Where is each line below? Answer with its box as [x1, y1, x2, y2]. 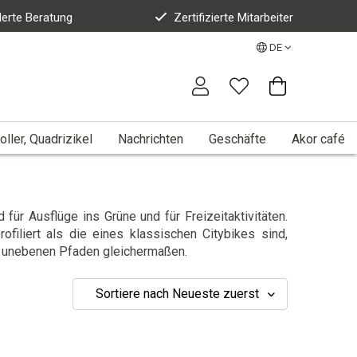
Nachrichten [118, 131, 183, 147]
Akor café [292, 131, 345, 147]
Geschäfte [209, 131, 266, 147]
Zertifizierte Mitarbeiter [173, 10, 293, 25]
